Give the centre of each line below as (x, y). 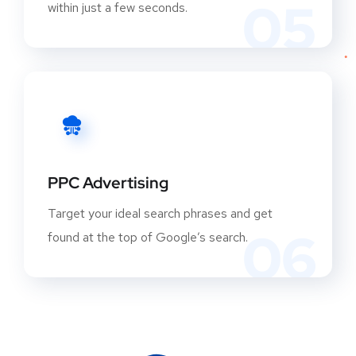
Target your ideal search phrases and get (160, 214)
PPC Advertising (108, 183)
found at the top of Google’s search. (148, 238)
